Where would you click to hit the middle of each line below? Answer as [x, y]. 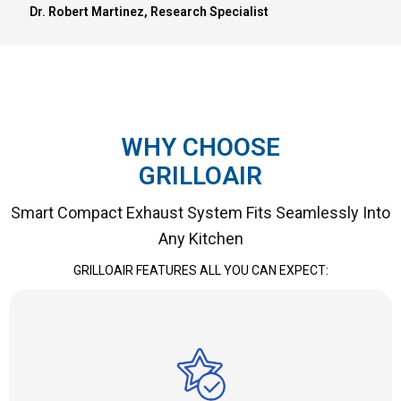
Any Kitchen [200, 239]
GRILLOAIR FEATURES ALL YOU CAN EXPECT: [200, 271]
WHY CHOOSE [200, 148]
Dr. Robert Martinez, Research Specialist [149, 11]
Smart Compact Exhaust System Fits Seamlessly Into [200, 213]
